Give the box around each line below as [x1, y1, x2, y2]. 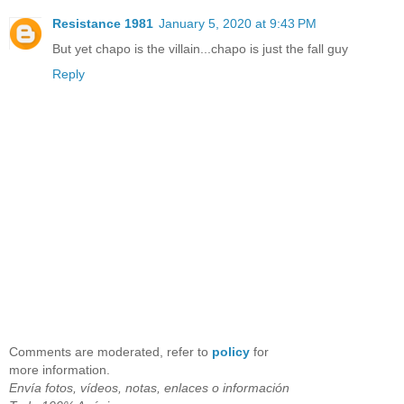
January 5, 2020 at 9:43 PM [159, 16, 317, 32]
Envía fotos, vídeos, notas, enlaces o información [9, 380, 289, 395]
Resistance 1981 [52, 16, 153, 32]
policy [212, 344, 250, 359]
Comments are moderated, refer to [9, 344, 212, 359]
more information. [9, 362, 110, 377]
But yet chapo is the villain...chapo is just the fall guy [52, 41, 348, 57]
